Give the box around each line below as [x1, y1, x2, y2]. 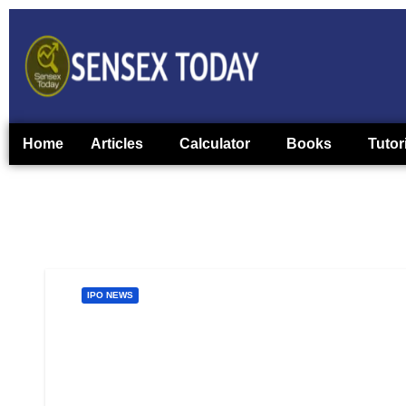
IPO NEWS [87, 290, 133, 300]
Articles [91, 136, 143, 151]
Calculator [179, 136, 250, 151]
